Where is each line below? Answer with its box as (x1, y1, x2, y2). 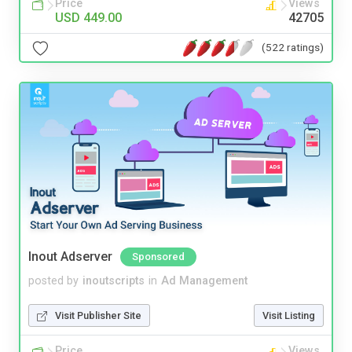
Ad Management (161, 273, 247, 288)
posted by (28, 273, 79, 288)
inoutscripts (82, 273, 145, 288)
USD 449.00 (55, 10, 122, 26)
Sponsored (132, 250, 185, 262)
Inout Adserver (28, 248, 112, 264)
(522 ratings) (262, 40, 324, 53)
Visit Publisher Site (55, 309, 141, 321)
